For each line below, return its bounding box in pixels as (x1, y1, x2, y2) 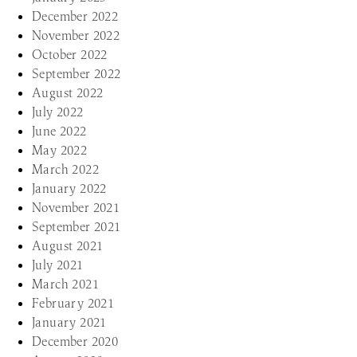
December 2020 (32, 333, 119, 349)
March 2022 (32, 161, 99, 177)
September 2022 (32, 65, 121, 81)
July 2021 (32, 257, 84, 273)
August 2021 (32, 237, 104, 253)
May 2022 (32, 142, 88, 158)
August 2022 (32, 84, 104, 100)
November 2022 (32, 27, 120, 43)
